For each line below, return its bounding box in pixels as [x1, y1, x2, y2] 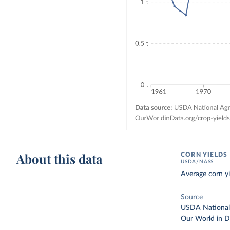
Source [181, 194, 203, 201]
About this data [16, 150, 103, 167]
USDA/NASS [181, 159, 214, 164]
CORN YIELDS [181, 151, 228, 158]
